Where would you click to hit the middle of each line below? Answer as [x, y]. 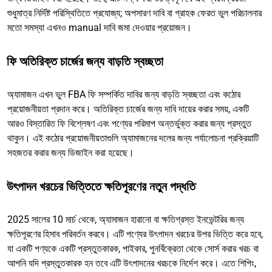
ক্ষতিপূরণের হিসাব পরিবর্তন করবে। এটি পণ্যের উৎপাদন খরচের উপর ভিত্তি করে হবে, [135, 234]
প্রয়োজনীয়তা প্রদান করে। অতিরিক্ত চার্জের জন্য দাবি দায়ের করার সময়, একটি [128, 109]
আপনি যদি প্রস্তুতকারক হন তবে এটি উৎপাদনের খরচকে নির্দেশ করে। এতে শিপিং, [132, 263]
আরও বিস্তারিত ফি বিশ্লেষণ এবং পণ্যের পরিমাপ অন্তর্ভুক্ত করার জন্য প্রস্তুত [129, 123]
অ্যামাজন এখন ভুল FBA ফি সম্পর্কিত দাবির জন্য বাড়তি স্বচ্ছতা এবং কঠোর [124, 94]
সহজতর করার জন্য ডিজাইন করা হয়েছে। [71, 152]
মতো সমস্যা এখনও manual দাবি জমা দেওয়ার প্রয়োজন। [100, 27]
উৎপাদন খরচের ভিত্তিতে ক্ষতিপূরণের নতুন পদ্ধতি [101, 186]
